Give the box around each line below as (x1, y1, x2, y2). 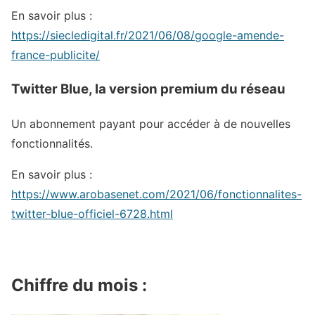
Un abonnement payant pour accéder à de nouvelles (11, 116, 290, 131)
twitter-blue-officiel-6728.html (11, 206, 173, 221)
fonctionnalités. (11, 136, 93, 150)
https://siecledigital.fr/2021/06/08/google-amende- (11, 28, 284, 43)
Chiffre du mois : (11, 275, 147, 296)
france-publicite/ (11, 48, 100, 63)
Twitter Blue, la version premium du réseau (11, 80, 285, 97)
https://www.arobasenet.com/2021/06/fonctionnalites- (11, 186, 302, 201)
